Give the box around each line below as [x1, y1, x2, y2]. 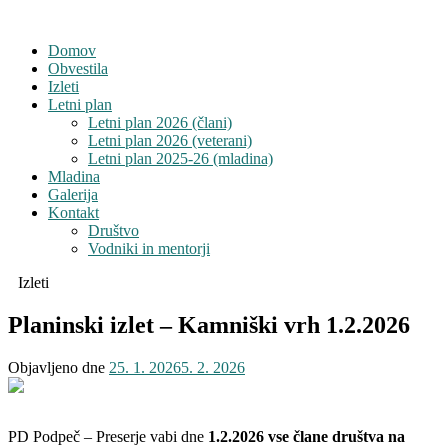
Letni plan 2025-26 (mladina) [88, 150, 273, 167]
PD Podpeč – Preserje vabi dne [8, 427, 208, 445]
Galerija [48, 186, 98, 203]
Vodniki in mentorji [88, 240, 210, 257]
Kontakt [48, 204, 99, 221]
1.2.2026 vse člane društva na [208, 427, 405, 445]
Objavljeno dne [8, 358, 109, 376]
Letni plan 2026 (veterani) [88, 132, 252, 149]
